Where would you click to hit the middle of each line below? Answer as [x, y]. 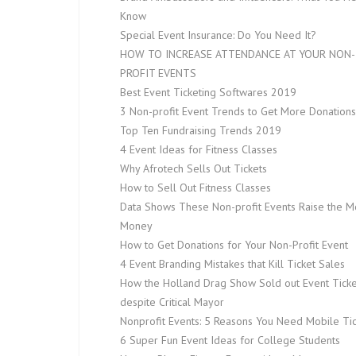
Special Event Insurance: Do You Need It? [218, 35]
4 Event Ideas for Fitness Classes [199, 149]
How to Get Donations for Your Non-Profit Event [234, 245]
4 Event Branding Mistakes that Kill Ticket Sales [232, 264]
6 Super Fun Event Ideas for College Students [230, 340]
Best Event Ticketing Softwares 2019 [208, 92]
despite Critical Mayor [172, 302]
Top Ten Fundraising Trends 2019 [201, 130]
